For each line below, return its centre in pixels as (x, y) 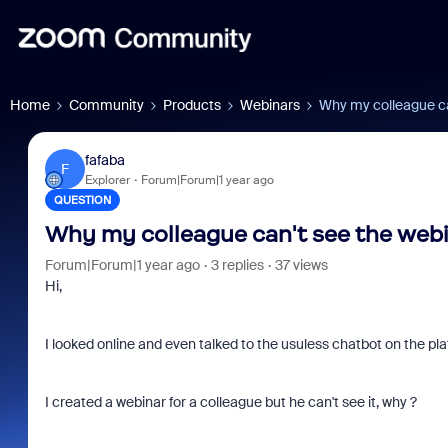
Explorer (107, 179)
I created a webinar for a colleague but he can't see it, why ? (232, 402)
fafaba (104, 159)
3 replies (237, 265)
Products (192, 105)
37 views (301, 265)
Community (106, 105)
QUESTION (82, 200)
